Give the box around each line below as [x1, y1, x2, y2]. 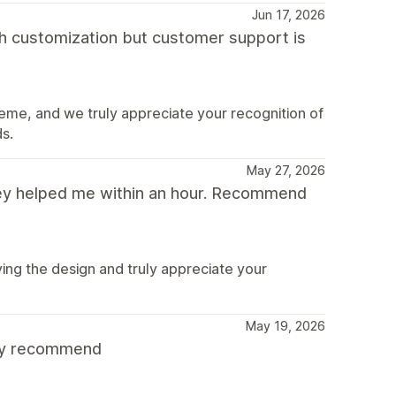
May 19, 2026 [246, 318, 325, 333]
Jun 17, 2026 [252, 7, 325, 22]
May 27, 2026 [247, 163, 325, 178]
